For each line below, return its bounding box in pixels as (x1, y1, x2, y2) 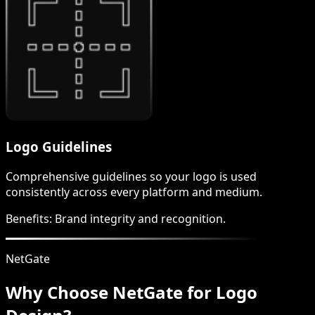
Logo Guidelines (6, 138, 112, 156)
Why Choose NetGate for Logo (6, 280, 257, 304)
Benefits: (6, 210, 55, 226)
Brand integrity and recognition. (55, 210, 226, 226)
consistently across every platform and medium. (6, 184, 262, 200)
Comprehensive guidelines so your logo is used (6, 168, 257, 184)
